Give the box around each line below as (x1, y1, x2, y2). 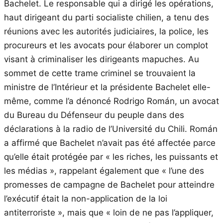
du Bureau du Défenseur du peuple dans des (4, 110, 184, 120)
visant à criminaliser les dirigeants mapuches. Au (4, 54, 199, 64)
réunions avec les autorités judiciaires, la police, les (4, 26, 209, 36)
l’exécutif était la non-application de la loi (4, 193, 167, 204)
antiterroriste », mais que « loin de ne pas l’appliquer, (4, 207, 214, 218)
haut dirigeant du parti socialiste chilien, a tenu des (4, 12, 209, 22)
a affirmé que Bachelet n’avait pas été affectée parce (4, 137, 216, 148)
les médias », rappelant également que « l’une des (4, 165, 204, 176)
